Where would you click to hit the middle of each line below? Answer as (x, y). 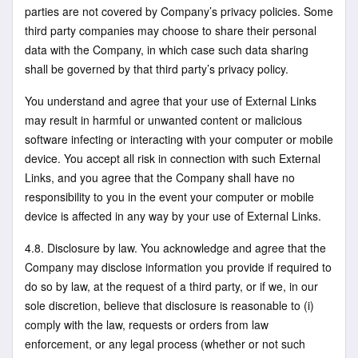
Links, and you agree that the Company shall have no (160, 177)
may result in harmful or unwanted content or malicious (163, 119)
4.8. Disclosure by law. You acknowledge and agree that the (175, 247)
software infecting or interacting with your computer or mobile (179, 139)
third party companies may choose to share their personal (171, 31)
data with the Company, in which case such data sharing (167, 50)
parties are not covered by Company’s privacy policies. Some (179, 12)
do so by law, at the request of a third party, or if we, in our (171, 286)
